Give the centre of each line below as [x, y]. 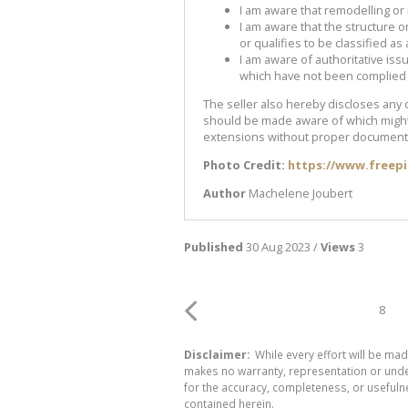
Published [214, 246]
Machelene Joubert [301, 193]
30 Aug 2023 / [282, 246]
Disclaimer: [217, 354]
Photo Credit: [245, 164]
